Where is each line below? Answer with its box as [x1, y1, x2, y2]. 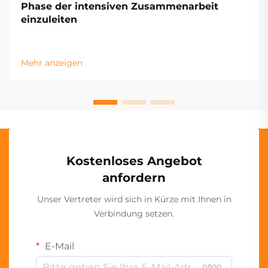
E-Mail [42, 240, 74, 252]
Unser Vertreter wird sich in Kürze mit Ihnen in [36, 194, 232, 205]
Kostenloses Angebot [66, 154, 202, 169]
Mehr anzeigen [21, 57, 83, 69]
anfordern [102, 170, 166, 185]
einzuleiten [21, 14, 77, 26]
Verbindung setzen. [94, 208, 174, 220]
